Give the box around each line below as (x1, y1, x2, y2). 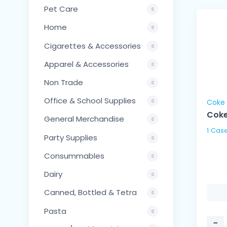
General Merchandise (44, 113, 124, 125)
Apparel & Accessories (44, 58, 129, 69)
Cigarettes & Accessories (44, 40, 141, 51)
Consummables (44, 150, 104, 161)
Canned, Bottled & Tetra (44, 187, 137, 198)
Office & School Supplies (44, 95, 136, 106)
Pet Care (44, 4, 78, 15)
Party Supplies (44, 132, 97, 143)
